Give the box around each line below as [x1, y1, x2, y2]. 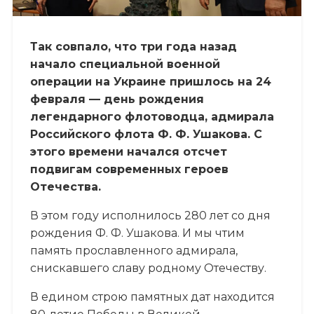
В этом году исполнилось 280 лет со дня [29, 208, 271, 222]
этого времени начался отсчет [29, 144, 227, 158]
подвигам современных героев [29, 162, 228, 176]
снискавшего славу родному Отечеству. [29, 261, 266, 275]
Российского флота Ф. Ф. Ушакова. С [29, 127, 262, 141]
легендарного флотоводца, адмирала [29, 109, 274, 123]
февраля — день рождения [29, 92, 204, 106]
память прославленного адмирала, [29, 243, 238, 257]
